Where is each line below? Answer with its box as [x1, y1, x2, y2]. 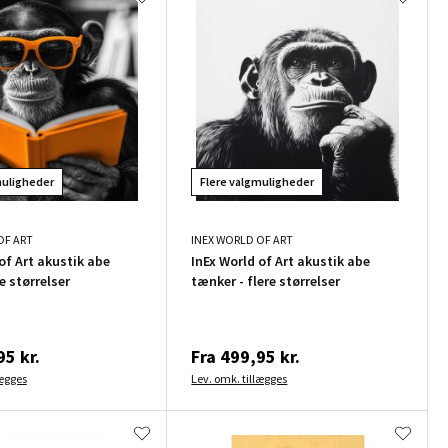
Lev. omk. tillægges [191, 370, 288, 386]
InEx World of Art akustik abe [191, 251, 371, 270]
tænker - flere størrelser [191, 271, 341, 290]
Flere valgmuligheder [200, 173, 315, 189]
